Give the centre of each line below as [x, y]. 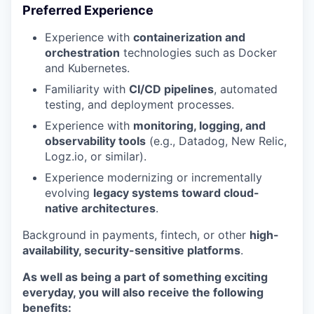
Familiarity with [87, 89]
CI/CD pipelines [171, 89]
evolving [69, 193]
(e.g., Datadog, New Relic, [216, 141]
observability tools [95, 141]
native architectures [100, 208]
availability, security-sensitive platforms [131, 250]
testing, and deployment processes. [139, 104]
